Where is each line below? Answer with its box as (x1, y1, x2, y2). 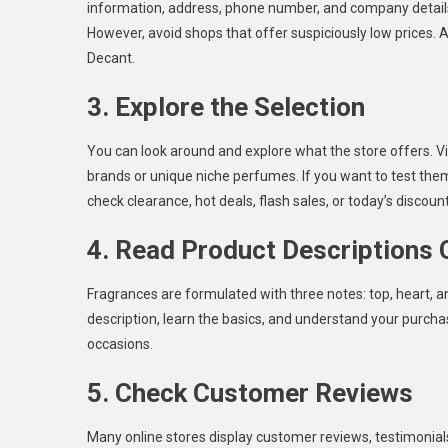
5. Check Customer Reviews (87, 377, 413, 408)
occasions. (87, 335, 153, 352)
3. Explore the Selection (87, 91, 365, 122)
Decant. (87, 49, 135, 66)
